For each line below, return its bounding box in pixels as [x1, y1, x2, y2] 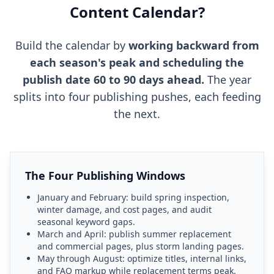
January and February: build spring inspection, [37, 191, 229, 203]
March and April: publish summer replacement [37, 228, 231, 240]
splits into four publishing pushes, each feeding [13, 89, 261, 104]
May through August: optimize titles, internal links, [37, 253, 246, 264]
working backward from [128, 38, 259, 53]
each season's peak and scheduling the [30, 55, 244, 70]
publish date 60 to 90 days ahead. [23, 72, 204, 87]
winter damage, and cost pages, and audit [37, 204, 212, 215]
